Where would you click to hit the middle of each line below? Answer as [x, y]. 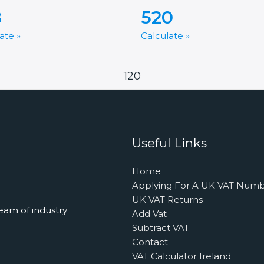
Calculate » [165, 36]
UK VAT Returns [167, 200]
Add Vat [149, 214]
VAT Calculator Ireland [181, 256]
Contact [150, 242]
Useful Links [169, 143]
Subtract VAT [161, 228]
